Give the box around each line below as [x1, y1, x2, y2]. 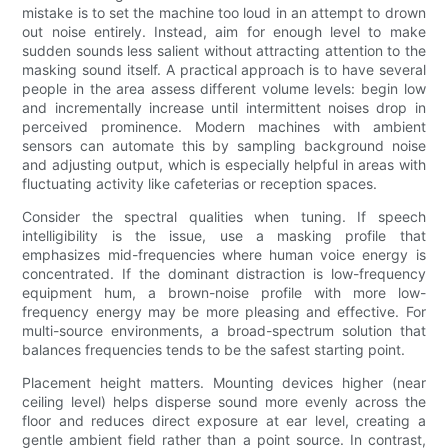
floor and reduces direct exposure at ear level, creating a [22, 412, 426, 430]
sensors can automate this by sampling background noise [22, 137, 426, 155]
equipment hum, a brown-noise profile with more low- [22, 284, 426, 302]
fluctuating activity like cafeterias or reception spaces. [22, 175, 378, 193]
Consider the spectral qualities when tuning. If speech [22, 208, 426, 226]
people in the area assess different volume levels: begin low [22, 80, 426, 98]
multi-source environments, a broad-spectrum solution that [22, 322, 426, 340]
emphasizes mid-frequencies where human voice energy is [22, 246, 426, 264]
